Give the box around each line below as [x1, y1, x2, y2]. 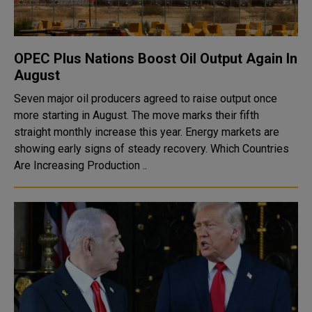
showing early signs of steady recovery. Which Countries [14, 142, 210, 155]
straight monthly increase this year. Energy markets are [14, 125, 279, 139]
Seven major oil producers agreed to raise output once [14, 92, 277, 105]
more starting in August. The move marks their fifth [14, 109, 259, 122]
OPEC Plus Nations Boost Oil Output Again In [14, 50, 297, 67]
